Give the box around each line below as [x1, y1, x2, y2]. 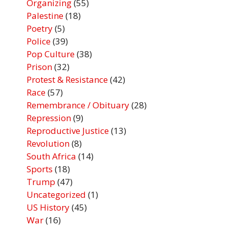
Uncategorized [27, 189, 86, 201]
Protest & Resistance [27, 74, 108, 86]
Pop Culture [27, 48, 75, 60]
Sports [27, 163, 53, 175]
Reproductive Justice [27, 125, 109, 137]
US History [27, 201, 70, 214]
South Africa [27, 150, 77, 163]
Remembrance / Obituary [27, 99, 130, 111]
